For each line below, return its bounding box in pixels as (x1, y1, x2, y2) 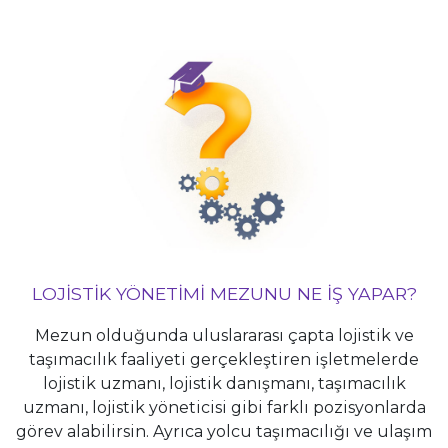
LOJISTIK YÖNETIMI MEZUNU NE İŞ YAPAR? (31, 282, 417, 304)
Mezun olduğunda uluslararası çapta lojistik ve (34, 325, 414, 345)
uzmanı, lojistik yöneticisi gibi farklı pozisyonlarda (22, 397, 426, 417)
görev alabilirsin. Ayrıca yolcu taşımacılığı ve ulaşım (16, 421, 432, 441)
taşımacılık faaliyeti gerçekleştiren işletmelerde (29, 349, 419, 369)
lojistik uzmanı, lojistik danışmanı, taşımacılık (42, 373, 406, 393)
